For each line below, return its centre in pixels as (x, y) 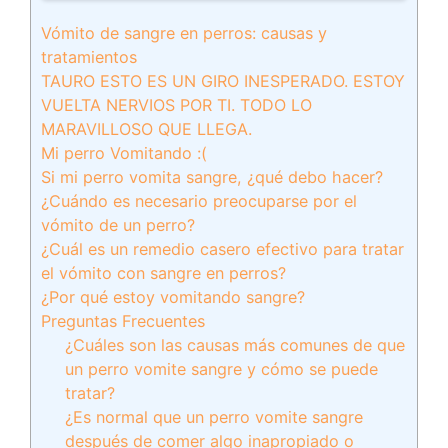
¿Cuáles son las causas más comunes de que (235, 345)
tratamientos (89, 57)
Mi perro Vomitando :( (124, 153)
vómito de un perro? (118, 225)
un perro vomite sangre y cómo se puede (222, 369)
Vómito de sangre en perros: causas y (184, 33)
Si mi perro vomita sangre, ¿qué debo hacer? (212, 177)
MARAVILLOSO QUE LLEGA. (146, 129)
